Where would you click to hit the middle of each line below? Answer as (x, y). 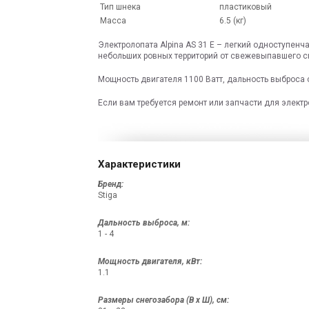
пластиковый (246, 7)
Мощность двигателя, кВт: (150, 261)
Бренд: (111, 184)
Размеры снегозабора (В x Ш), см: (163, 300)
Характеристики (139, 164)
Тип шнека (120, 7)
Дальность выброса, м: (144, 222)
